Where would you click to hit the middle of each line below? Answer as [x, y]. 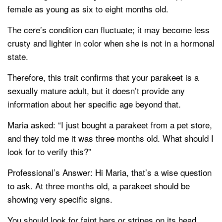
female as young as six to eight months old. [88, 9]
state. [18, 56]
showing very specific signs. [60, 199]
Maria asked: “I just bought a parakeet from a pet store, [110, 125]
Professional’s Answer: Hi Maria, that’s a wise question [110, 172]
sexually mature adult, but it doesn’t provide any [96, 91]
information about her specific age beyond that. [94, 104]
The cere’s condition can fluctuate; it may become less [109, 30]
